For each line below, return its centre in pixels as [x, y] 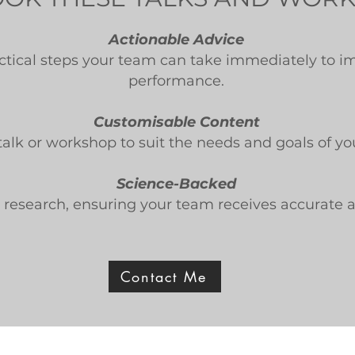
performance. [176, 81]
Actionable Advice [176, 40]
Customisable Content [176, 122]
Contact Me [163, 277]
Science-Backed [176, 184]
